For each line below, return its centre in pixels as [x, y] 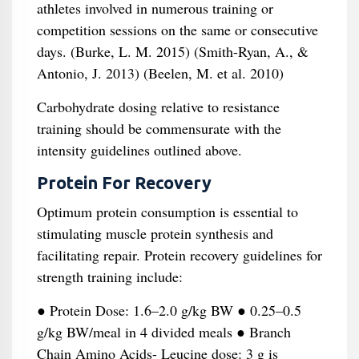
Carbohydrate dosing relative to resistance [158, 107]
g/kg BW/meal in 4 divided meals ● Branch [163, 332]
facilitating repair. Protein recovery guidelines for [179, 255]
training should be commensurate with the [159, 128]
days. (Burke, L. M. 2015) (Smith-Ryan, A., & [172, 51]
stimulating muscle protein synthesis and [155, 233]
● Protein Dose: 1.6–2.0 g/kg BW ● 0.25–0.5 [169, 310]
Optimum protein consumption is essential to [167, 212]
